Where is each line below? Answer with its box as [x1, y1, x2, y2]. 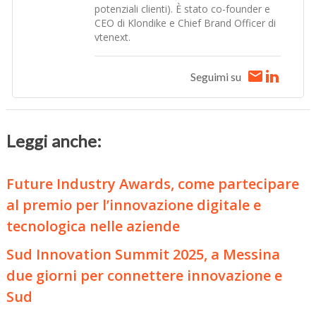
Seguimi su [190, 70, 241, 84]
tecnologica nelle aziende [6, 217, 181, 236]
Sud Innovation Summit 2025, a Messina [6, 245, 281, 265]
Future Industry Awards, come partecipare [6, 174, 300, 194]
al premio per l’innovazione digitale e [6, 195, 262, 215]
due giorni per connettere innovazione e [6, 266, 283, 286]
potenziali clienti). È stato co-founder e [95, 2, 271, 16]
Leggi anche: [6, 130, 102, 152]
